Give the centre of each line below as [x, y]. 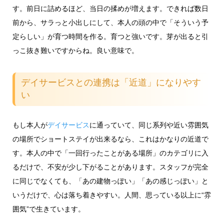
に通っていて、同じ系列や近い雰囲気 [149, 125]
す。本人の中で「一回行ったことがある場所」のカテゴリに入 [110, 153]
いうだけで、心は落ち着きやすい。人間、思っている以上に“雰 [111, 195]
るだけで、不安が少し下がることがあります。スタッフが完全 [110, 167]
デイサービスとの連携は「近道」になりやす [111, 83]
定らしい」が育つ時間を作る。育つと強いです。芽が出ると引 [110, 36]
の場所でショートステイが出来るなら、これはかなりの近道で [110, 139]
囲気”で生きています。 [48, 209]
